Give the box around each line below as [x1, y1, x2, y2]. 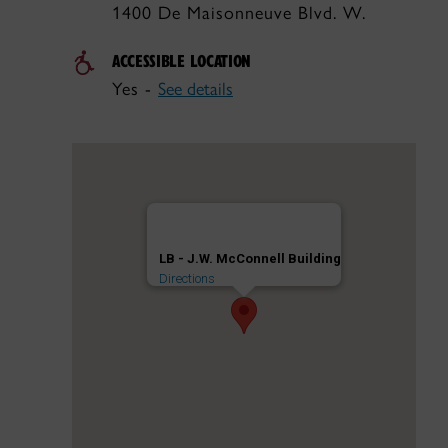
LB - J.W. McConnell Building [159, 251, 341, 266]
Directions [159, 271, 215, 286]
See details [158, 78, 233, 100]
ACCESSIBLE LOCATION [112, 49, 252, 72]
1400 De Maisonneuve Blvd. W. [112, 2, 366, 24]
